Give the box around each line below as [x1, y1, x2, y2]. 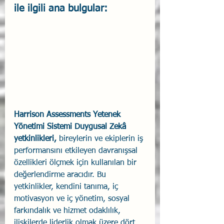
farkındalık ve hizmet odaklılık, [14, 206, 123, 215]
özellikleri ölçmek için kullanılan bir [14, 158, 139, 167]
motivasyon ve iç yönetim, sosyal [14, 194, 132, 203]
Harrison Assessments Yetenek [14, 110, 123, 119]
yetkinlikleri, [14, 134, 56, 143]
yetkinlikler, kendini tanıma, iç [14, 182, 120, 191]
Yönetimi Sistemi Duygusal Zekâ [14, 122, 128, 131]
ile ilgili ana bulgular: [14, 3, 107, 13]
